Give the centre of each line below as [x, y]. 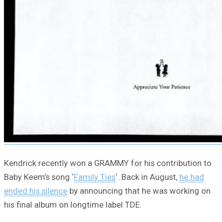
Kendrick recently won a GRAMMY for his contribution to [108, 163]
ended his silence [36, 191]
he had [192, 177]
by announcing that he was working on [139, 191]
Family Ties [95, 177]
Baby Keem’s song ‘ [39, 177]
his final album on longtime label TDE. [73, 204]
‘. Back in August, [147, 177]
